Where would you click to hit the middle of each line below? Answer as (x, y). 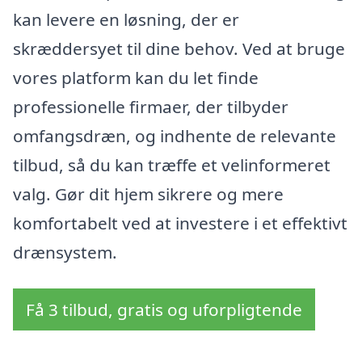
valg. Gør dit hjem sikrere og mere (148, 194)
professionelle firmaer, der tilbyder (151, 106)
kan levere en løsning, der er (126, 19)
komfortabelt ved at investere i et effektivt (180, 223)
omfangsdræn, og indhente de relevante (175, 135)
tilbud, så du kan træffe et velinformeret (172, 164)
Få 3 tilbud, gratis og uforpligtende (164, 310)
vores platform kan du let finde (136, 77)
